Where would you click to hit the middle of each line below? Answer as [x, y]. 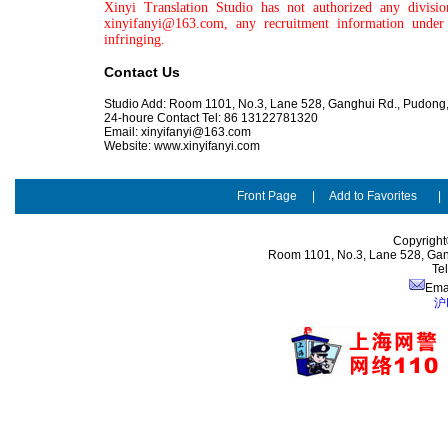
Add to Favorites [373, 196]
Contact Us [142, 72]
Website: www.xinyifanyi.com [182, 146]
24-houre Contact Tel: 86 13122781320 [211, 118]
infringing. [134, 39]
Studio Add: [136, 104]
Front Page [267, 196]
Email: [122, 132]
